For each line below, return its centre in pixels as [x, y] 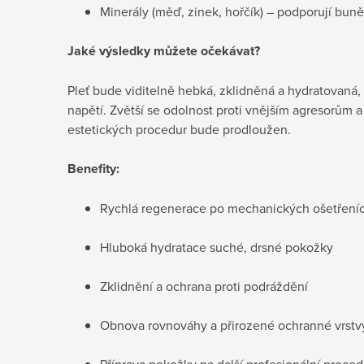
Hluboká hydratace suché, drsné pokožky [217, 247]
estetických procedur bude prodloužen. [179, 129]
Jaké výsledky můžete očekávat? [164, 50]
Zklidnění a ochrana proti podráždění [204, 286]
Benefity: [93, 168]
